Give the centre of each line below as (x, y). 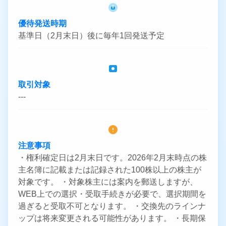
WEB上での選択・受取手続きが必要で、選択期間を (112, 194)
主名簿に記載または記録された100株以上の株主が (110, 170)
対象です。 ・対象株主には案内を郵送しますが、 (108, 182)
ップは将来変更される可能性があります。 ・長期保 (112, 218)
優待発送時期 (42, 24)
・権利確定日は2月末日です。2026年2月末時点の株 (112, 158)
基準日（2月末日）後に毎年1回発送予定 (91, 36)
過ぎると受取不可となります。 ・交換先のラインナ (112, 206)
